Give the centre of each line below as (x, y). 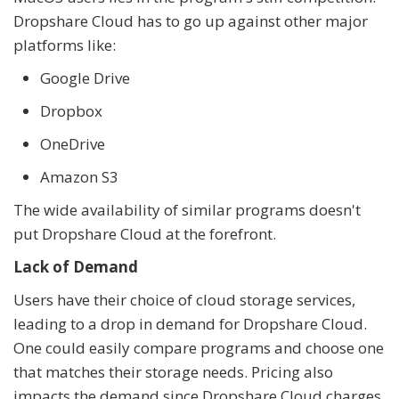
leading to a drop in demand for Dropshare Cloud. (190, 324)
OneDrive (73, 144)
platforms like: (65, 45)
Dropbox (71, 111)
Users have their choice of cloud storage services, (184, 300)
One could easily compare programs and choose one (199, 348)
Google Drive (85, 78)
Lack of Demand (76, 267)
